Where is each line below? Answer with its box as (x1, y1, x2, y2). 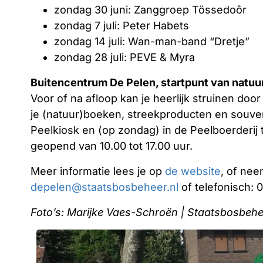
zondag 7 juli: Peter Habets (54, 19, 189, 32)
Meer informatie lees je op (31, 165, 165, 177)
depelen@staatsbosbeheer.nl (31, 181, 178, 193)
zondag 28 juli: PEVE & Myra (54, 51, 195, 63)
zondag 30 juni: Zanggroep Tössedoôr (54, 4, 247, 16)
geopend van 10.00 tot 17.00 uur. (31, 140, 193, 152)
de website (165, 165, 221, 177)
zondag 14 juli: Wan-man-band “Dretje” (54, 35, 249, 48)
